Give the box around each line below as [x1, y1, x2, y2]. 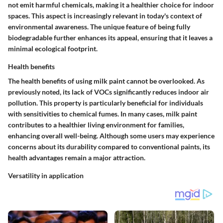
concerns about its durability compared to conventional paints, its [8, 142, 210, 151]
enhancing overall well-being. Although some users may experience [8, 131, 215, 140]
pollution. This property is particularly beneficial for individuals [8, 98, 203, 107]
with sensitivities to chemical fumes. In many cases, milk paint [8, 109, 197, 118]
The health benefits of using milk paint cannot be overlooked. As [8, 76, 205, 85]
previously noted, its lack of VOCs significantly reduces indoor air [8, 87, 209, 96]
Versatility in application [8, 171, 84, 180]
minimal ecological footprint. [8, 44, 98, 53]
